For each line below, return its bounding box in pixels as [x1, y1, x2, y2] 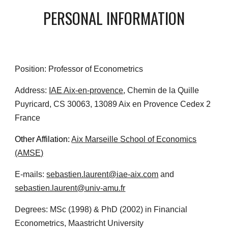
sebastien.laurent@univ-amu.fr [15, 184, 126, 192]
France [15, 113, 41, 122]
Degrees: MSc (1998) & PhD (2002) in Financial [15, 205, 188, 214]
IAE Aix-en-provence [49, 86, 124, 95]
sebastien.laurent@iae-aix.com [46, 170, 159, 179]
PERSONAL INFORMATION [43, 6, 185, 30]
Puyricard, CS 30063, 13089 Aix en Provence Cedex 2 [15, 100, 211, 108]
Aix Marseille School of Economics [71, 135, 197, 144]
